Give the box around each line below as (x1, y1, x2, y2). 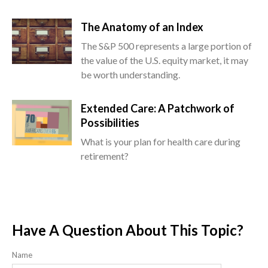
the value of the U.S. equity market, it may (81, 54, 248, 66)
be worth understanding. (81, 69, 180, 81)
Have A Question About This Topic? (12, 221, 243, 239)
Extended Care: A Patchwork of (81, 102, 234, 115)
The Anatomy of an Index (81, 20, 203, 34)
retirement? (81, 150, 129, 162)
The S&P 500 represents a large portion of (81, 40, 252, 52)
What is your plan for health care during (81, 136, 240, 148)
